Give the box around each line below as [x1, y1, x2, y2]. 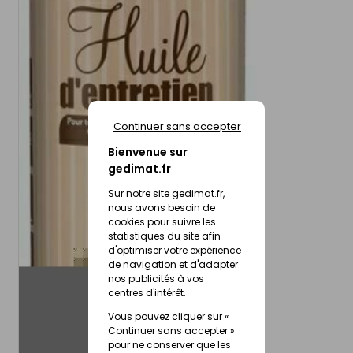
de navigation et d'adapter [108, 258, 238, 271]
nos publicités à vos [108, 272, 204, 285]
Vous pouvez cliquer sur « [108, 310, 229, 323]
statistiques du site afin [108, 229, 221, 243]
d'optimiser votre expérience [108, 243, 241, 257]
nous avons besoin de [108, 201, 215, 214]
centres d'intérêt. [108, 286, 186, 299]
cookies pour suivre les [108, 215, 216, 229]
